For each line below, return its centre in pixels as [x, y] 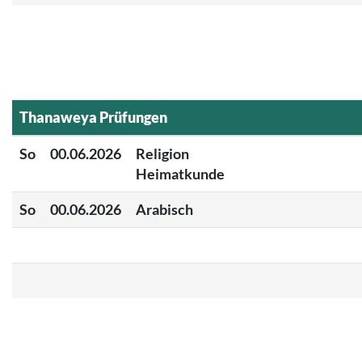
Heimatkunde [180, 173]
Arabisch [164, 209]
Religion [162, 153]
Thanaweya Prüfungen [93, 117]
